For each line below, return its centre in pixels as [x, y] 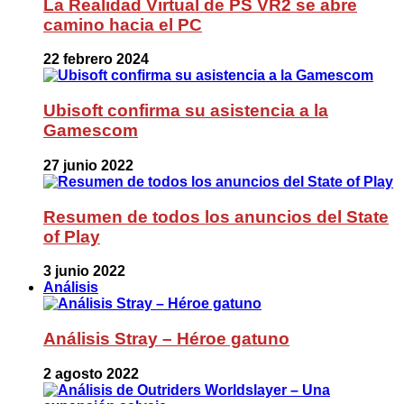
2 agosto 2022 [91, 373]
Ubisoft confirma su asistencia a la [186, 111]
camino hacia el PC [123, 24]
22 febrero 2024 [96, 60]
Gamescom [91, 131]
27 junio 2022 [88, 165]
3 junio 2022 [84, 271]
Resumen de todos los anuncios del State [216, 216]
